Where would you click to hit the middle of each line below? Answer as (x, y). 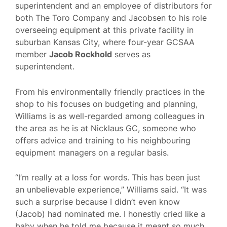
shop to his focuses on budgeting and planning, (106, 104)
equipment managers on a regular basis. (92, 152)
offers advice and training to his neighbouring (103, 140)
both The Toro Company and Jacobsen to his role (111, 17)
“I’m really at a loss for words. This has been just (108, 178)
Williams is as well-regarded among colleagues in (110, 116)
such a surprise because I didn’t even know (98, 202)
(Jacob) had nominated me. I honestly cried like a (110, 214)
